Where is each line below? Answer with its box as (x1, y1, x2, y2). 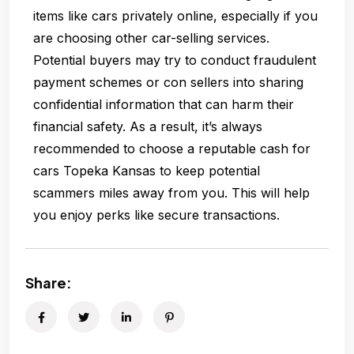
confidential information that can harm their (33, 96, 294, 112)
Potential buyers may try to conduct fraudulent (33, 51, 316, 68)
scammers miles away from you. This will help (33, 184, 310, 201)
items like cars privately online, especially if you (33, 7, 318, 24)
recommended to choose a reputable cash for (33, 140, 311, 156)
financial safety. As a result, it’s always (33, 118, 262, 134)
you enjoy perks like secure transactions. (33, 206, 280, 223)
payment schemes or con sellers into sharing (33, 73, 303, 90)
